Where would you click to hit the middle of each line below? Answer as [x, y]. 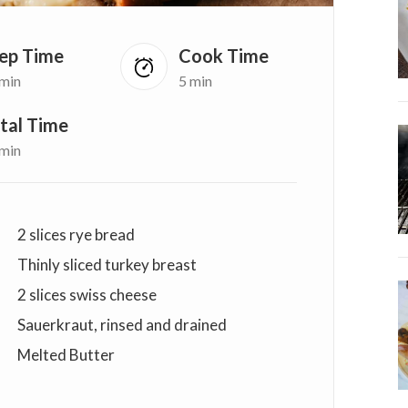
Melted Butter [66, 355]
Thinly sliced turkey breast [107, 265]
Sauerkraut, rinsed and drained [122, 325]
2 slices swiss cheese [87, 295]
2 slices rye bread [76, 235]
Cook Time [223, 55]
